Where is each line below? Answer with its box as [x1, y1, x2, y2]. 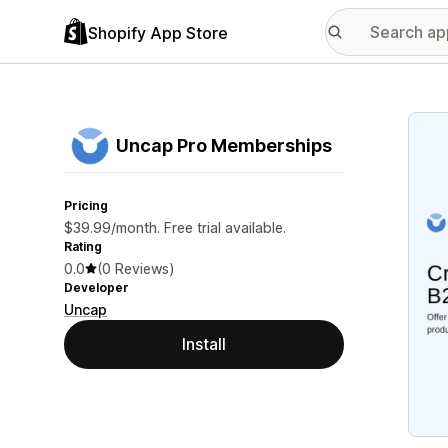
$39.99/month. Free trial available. [64, 219, 286, 236]
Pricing [64, 198, 108, 213]
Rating [64, 239, 102, 254]
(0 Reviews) [97, 260, 175, 277]
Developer [64, 280, 129, 295]
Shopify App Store [88, 22, 228, 43]
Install [182, 334, 226, 354]
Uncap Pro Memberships [116, 135, 332, 156]
